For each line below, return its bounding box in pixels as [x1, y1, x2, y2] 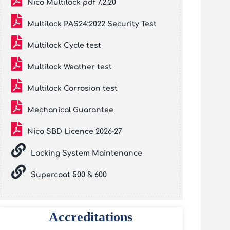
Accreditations [48, 209, 132, 224]
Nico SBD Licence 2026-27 [27, 128, 122, 136]
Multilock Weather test [27, 63, 112, 71]
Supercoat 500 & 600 [31, 171, 107, 179]
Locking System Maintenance [31, 149, 142, 157]
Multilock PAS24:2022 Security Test [27, 20, 157, 28]
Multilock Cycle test [27, 42, 101, 49]
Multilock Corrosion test [27, 85, 118, 92]
